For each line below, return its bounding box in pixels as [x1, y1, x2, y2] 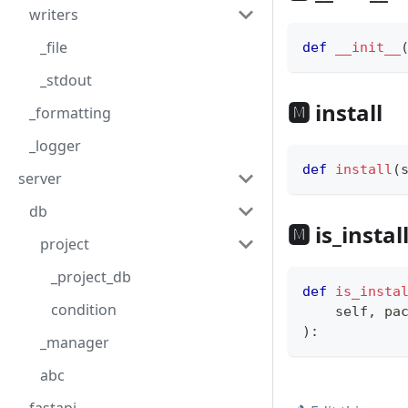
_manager [40, 332, 109, 352]
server [18, 168, 62, 189]
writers [29, 5, 78, 25]
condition [51, 300, 117, 320]
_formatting [29, 103, 111, 123]
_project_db [51, 267, 131, 287]
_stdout [40, 70, 92, 90]
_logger [29, 136, 81, 156]
